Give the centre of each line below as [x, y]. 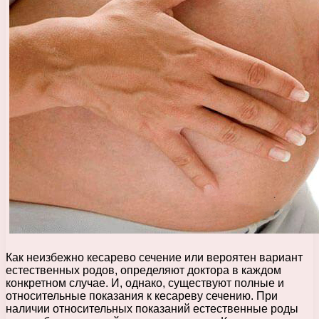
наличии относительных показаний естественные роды [152, 308]
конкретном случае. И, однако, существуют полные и [145, 283]
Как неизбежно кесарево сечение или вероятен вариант [154, 257]
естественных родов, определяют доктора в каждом [143, 270]
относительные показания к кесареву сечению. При [142, 296]
